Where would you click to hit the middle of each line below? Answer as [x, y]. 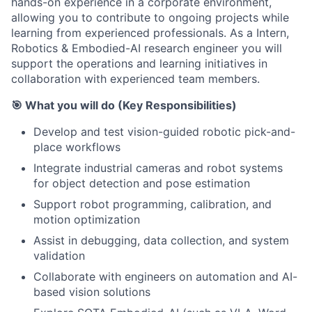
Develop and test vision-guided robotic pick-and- [164, 131]
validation [59, 255]
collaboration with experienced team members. [135, 78]
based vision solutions [92, 291]
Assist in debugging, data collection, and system [161, 240]
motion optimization [87, 219]
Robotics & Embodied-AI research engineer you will [147, 48]
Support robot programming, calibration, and [153, 204]
